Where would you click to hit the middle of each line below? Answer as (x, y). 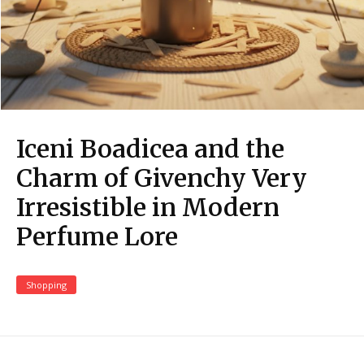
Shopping (46, 285)
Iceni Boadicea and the (150, 149)
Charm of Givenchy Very (162, 178)
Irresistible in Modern (148, 208)
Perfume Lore (97, 237)
